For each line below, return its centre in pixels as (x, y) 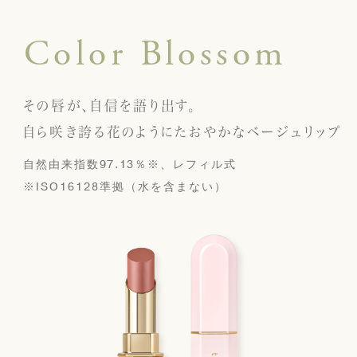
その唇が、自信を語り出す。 (110, 105)
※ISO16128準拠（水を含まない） (125, 186)
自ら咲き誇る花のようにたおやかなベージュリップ (182, 131)
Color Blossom (155, 54)
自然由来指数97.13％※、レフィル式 (129, 164)
